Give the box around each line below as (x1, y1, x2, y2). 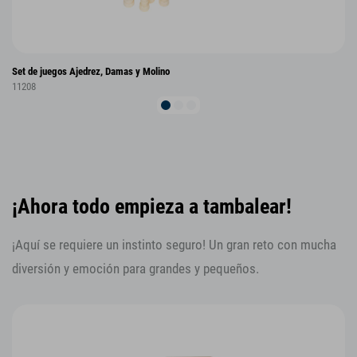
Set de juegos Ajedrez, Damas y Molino (12, 65, 170, 78)
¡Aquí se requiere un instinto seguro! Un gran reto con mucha (12, 237, 336, 253)
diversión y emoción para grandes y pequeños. (12, 261, 259, 277)
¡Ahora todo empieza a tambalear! (12, 194, 292, 218)
